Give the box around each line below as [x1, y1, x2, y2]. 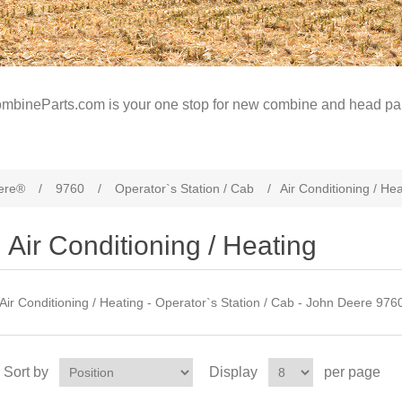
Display [208, 364, 258, 380]
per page [323, 364, 380, 380]
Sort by [3, 364, 48, 380]
